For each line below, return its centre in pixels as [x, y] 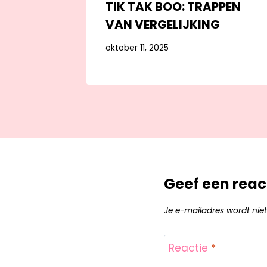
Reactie [190, 248]
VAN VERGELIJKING [162, 24]
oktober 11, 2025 [137, 48]
